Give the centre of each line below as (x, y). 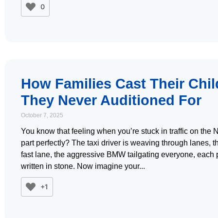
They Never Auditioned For (111, 100)
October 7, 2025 (42, 115)
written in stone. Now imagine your (80, 166)
